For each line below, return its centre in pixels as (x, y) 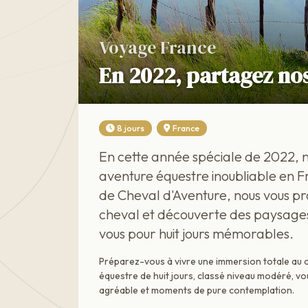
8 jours (131, 128)
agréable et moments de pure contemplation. (197, 290)
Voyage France (157, 47)
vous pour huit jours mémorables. (196, 234)
